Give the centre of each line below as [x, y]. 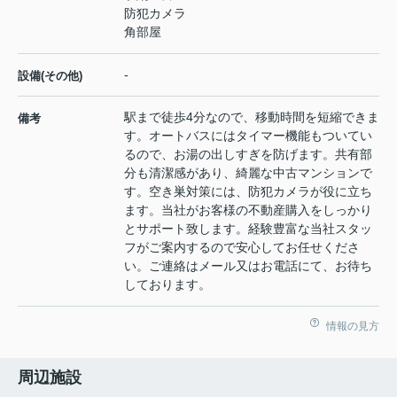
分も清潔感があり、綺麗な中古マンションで [248, 173]
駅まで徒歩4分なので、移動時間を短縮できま [252, 117]
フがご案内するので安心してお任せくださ [242, 248]
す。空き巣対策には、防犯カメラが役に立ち [248, 192]
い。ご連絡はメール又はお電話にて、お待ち [248, 266]
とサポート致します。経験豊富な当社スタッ [248, 229]
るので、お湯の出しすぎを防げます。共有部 [248, 155]
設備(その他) [50, 76]
